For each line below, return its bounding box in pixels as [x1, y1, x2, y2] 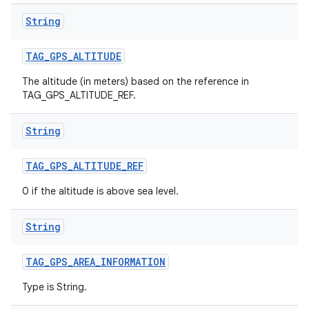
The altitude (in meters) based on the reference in [22, 75, 249, 88]
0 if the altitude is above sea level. [22, 185, 179, 197]
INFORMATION [101, 255, 166, 268]
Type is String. [22, 281, 87, 293]
